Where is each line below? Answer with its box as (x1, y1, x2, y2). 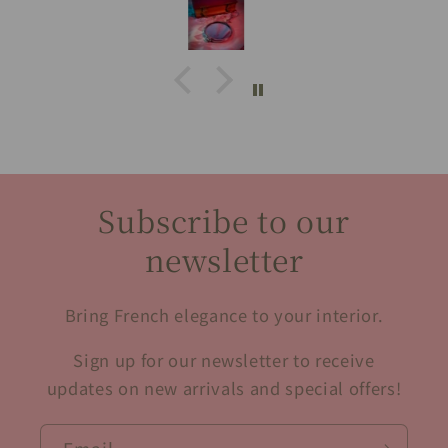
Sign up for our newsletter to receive (73, 347, 375, 372)
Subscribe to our (98, 198, 350, 243)
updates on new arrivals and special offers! (46, 375, 402, 400)
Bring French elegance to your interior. (64, 303, 384, 328)
